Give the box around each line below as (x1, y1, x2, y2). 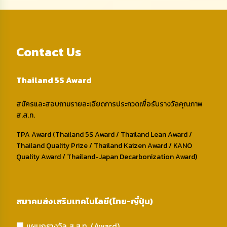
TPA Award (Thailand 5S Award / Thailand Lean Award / (16, 129, 192, 140)
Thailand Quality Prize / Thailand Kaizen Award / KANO (16, 140, 192, 151)
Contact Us (16, 43, 81, 61)
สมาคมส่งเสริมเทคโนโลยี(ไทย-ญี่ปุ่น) (16, 195, 153, 207)
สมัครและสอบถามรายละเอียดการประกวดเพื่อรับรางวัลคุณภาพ (16, 99, 203, 109)
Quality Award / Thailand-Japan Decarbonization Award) (16, 152, 197, 162)
